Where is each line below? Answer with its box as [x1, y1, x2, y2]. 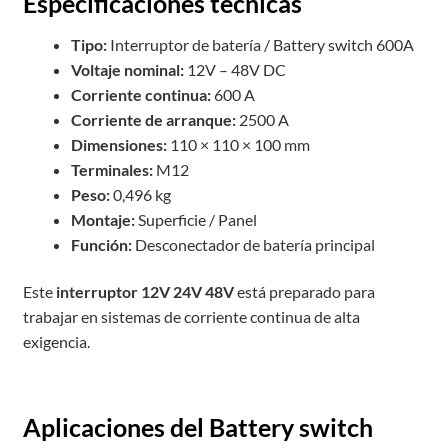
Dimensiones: [70, 134, 167, 154]
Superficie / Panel [134, 209, 257, 229]
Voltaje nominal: [70, 59, 184, 79]
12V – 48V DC [183, 59, 286, 79]
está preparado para [233, 282, 375, 302]
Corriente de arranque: [70, 109, 236, 129]
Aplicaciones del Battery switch [22, 411, 373, 442]
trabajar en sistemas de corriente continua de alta [22, 307, 360, 327]
